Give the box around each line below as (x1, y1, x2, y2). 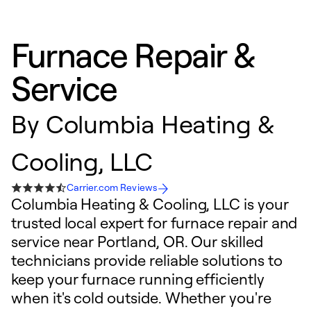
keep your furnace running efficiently (11, 269, 264, 288)
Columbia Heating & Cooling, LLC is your (11, 194, 289, 213)
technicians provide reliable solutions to (11, 251, 283, 269)
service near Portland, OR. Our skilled (11, 232, 263, 251)
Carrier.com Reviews (67, 181, 158, 193)
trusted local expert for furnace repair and (11, 213, 298, 232)
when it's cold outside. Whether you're (11, 288, 271, 307)
